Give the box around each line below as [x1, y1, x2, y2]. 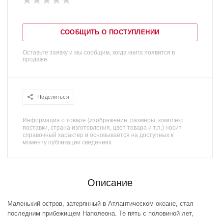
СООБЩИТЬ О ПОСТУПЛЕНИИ [60, 28, 160, 36]
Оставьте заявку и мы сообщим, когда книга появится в [23, 49, 175, 56]
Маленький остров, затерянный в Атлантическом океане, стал [7, 200, 193, 207]
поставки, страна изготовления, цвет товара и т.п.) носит [23, 124, 182, 131]
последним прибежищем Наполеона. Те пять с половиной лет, [7, 210, 193, 217]
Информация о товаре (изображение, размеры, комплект [23, 117, 184, 124]
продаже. [23, 56, 49, 63]
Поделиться [37, 94, 69, 100]
